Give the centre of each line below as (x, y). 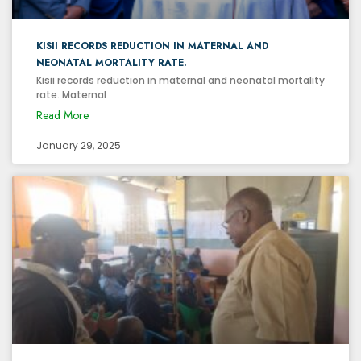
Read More (62, 115)
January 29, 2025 (79, 145)
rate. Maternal (71, 94)
